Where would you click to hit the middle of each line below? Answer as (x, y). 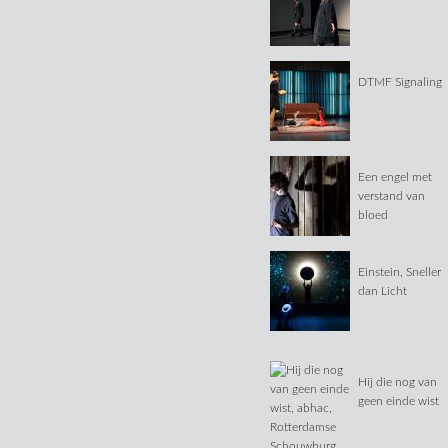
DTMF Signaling (400, 82)
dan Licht (383, 291)
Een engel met (395, 177)
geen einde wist (399, 401)
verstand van (392, 196)
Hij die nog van (398, 382)
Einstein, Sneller (400, 272)
